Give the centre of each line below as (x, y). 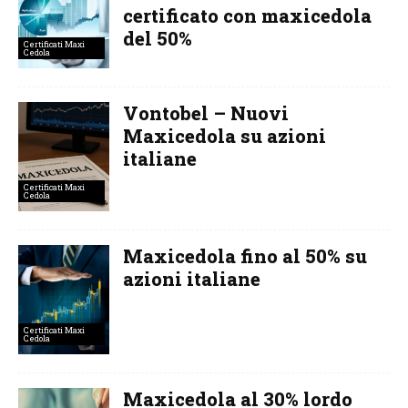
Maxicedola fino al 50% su (245, 255)
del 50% (158, 38)
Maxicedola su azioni (224, 135)
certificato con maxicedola (247, 15)
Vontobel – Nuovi (206, 112)
